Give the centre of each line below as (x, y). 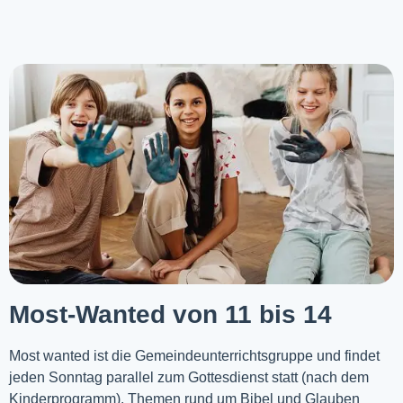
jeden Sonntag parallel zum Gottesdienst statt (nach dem (189, 377)
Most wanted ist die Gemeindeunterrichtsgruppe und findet (194, 355)
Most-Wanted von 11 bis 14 (170, 314)
